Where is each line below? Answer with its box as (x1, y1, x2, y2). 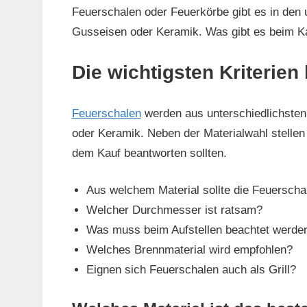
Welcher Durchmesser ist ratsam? (86, 204, 262, 217)
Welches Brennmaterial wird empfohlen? (86, 243, 293, 257)
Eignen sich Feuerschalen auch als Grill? (86, 263, 296, 277)
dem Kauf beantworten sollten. (71, 146, 227, 160)
